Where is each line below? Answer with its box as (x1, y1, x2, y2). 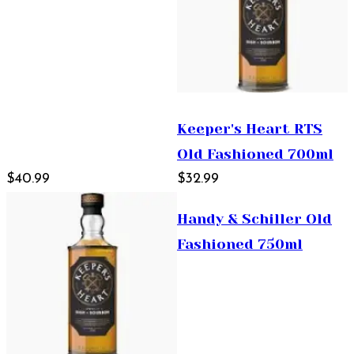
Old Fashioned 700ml (177, 145, 333, 162)
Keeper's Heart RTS (177, 120, 322, 137)
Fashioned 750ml (177, 235, 303, 252)
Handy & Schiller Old (177, 210, 332, 227)
